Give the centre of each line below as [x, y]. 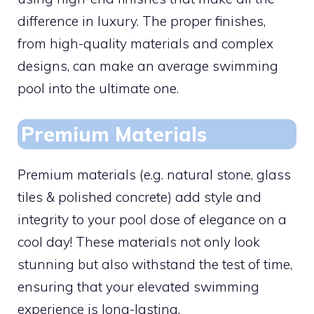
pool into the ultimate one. [98, 88]
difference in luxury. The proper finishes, [142, 21]
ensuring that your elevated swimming [138, 287]
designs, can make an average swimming [148, 66]
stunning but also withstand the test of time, [155, 264]
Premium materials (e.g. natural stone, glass [154, 175]
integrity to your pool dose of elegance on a [152, 219]
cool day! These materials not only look [139, 242]
